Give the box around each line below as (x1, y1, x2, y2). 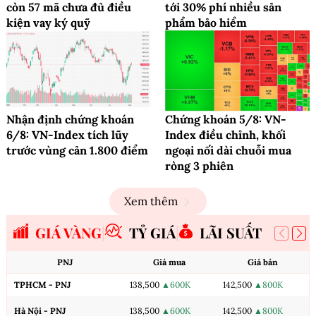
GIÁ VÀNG (35, 223, 102, 243)
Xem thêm (124, 194, 178, 209)
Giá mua (153, 257, 186, 268)
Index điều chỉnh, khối (165, 128, 286, 142)
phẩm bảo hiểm (165, 15, 247, 30)
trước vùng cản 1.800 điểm (6, 143, 148, 158)
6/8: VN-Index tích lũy (6, 128, 128, 142)
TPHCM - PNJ (14, 279, 71, 291)
